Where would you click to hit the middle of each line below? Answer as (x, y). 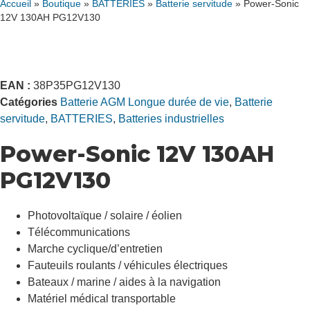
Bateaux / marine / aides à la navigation (124, 282)
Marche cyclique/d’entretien (95, 249)
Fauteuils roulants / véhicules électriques (128, 265)
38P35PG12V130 (77, 85)
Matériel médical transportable (102, 299)
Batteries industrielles (171, 119)
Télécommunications (79, 232)
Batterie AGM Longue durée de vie (145, 102)
